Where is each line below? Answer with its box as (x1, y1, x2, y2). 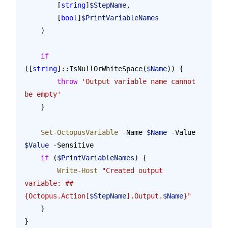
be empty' (24, 90, 61, 98)
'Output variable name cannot (77, 77, 199, 85)
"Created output (98, 166, 167, 175)
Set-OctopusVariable (41, 128, 118, 136)
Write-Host (57, 166, 98, 175)
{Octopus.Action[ (24, 191, 90, 200)
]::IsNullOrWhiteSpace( (57, 64, 147, 73)
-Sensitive (49, 140, 94, 149)
